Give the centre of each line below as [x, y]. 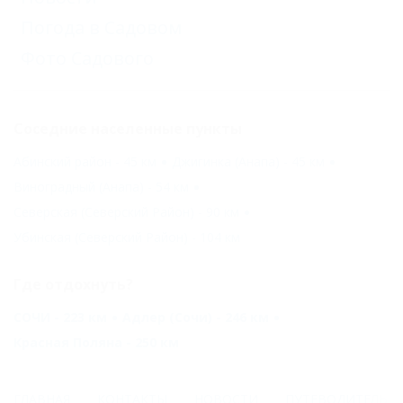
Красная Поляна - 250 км [96, 342]
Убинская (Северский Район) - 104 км [127, 237]
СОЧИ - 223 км [60, 317]
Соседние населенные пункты [128, 128]
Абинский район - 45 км [85, 161]
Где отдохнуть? [73, 284]
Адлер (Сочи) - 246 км [196, 317]
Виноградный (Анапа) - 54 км [101, 186]
